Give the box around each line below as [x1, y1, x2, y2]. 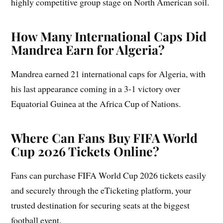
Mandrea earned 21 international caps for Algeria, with [11, 68, 206, 80]
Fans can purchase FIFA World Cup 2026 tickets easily [11, 169, 207, 182]
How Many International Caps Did [11, 28, 207, 45]
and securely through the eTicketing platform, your [11, 184, 192, 197]
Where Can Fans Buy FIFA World [11, 129, 198, 146]
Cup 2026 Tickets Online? [11, 143, 160, 160]
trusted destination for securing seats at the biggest [11, 199, 190, 212]
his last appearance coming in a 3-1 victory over [11, 83, 181, 95]
